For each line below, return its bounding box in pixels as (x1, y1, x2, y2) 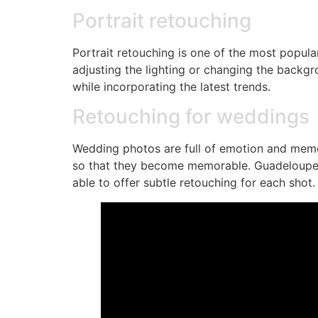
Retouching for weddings (72, 104, 309, 129)
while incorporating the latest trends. (72, 79, 270, 94)
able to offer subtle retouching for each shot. (72, 175, 315, 190)
